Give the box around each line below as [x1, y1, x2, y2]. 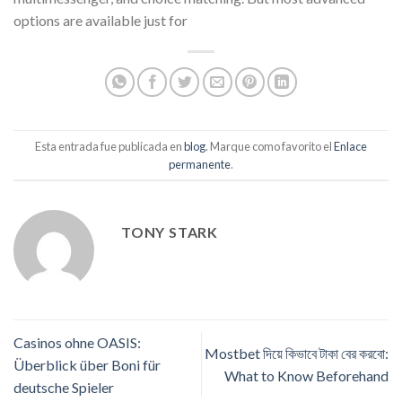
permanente [169, 156, 231, 171]
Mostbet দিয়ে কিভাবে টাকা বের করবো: [205, 345, 389, 363]
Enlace [334, 138, 367, 153]
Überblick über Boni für [13, 355, 161, 373]
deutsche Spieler [13, 378, 114, 396]
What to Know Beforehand [224, 367, 389, 385]
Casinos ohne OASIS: [13, 333, 141, 351]
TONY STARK [121, 223, 218, 241]
